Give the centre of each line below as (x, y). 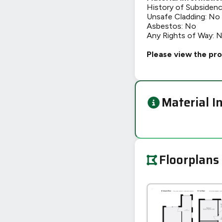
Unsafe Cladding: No (183, 17)
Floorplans (189, 160)
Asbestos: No (171, 26)
